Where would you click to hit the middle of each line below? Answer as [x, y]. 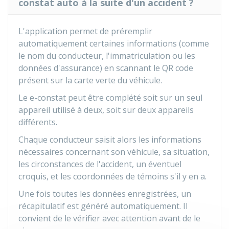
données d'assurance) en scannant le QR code [106, 68]
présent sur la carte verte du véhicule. [90, 80]
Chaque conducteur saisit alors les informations [110, 140]
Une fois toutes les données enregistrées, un [105, 194]
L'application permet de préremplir [85, 31]
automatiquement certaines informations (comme [114, 43]
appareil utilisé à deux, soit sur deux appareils [106, 110]
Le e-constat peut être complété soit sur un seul [110, 98]
